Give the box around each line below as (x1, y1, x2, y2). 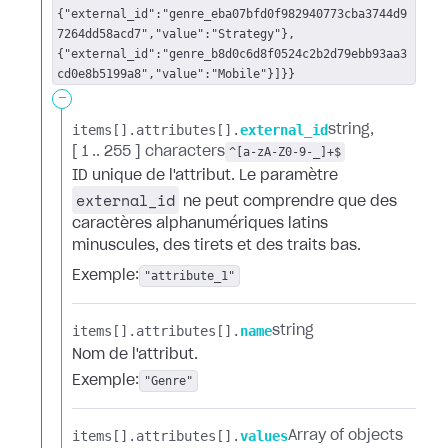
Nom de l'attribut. (72, 348, 198, 362)
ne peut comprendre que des (179, 195, 397, 209)
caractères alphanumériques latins (72, 217, 328, 231)
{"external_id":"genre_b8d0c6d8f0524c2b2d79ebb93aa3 (57, 47, 407, 61)
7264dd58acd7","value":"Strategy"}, (57, 27, 295, 41)
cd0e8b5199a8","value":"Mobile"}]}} (57, 67, 295, 81)
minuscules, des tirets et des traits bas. (72, 239, 361, 253)
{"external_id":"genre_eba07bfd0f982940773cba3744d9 (57, 7, 407, 21)
